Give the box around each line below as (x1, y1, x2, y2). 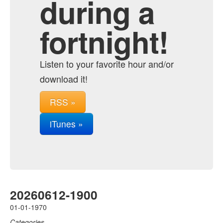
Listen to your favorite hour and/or (40, 57, 174, 70)
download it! (40, 72, 88, 85)
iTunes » (50, 117, 83, 130)
